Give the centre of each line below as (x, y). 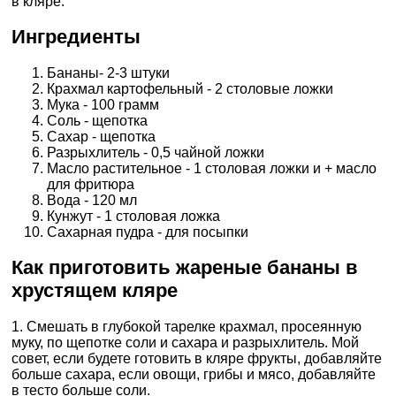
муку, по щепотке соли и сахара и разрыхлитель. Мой (185, 343)
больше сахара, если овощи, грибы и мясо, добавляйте (194, 374)
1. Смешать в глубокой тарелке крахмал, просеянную (187, 327)
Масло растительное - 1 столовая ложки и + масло (212, 168)
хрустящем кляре (95, 291)
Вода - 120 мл (92, 200)
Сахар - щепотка (101, 136)
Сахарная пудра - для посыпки (148, 232)
